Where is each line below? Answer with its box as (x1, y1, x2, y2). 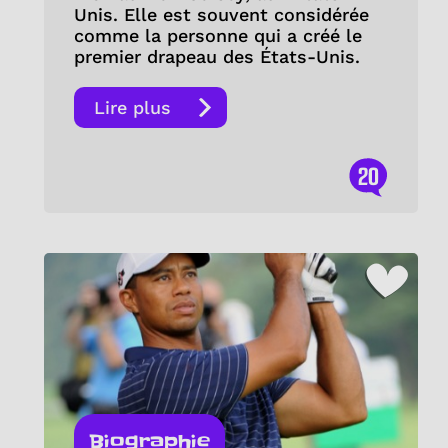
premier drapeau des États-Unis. (73, 46, 360, 68)
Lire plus (93, 97, 171, 119)
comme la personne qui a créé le (73, 25, 362, 47)
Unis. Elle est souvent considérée (73, 4, 369, 26)
